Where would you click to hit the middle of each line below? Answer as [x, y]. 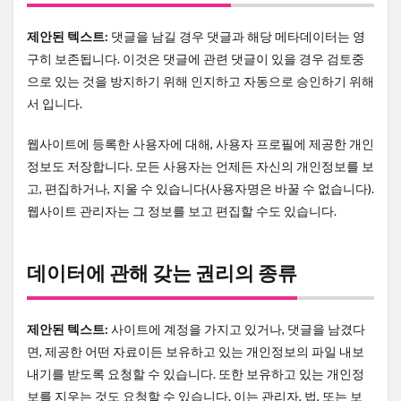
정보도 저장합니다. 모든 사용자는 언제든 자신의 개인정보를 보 [200, 166]
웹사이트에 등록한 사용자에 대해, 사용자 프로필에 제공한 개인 [200, 144]
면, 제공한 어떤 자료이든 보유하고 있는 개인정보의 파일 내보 [196, 352]
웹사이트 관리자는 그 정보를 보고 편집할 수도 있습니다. [182, 211]
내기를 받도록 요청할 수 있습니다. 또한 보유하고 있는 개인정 [196, 374]
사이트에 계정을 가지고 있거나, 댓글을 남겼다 [238, 329]
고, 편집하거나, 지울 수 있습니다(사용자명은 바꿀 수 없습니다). [200, 189]
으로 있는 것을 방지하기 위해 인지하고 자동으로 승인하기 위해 [200, 81]
